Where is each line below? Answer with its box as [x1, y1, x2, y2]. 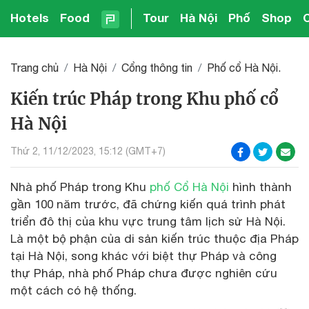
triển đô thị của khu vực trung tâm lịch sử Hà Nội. [10, 214, 286, 228]
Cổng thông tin [121, 61, 192, 74]
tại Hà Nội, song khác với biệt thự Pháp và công [10, 248, 277, 263]
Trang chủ [10, 61, 59, 74]
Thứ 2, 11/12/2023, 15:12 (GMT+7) [10, 146, 166, 157]
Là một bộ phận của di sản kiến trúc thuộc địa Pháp [10, 231, 299, 246]
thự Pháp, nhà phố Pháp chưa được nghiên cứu [10, 266, 277, 280]
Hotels [10, 10, 49, 25]
